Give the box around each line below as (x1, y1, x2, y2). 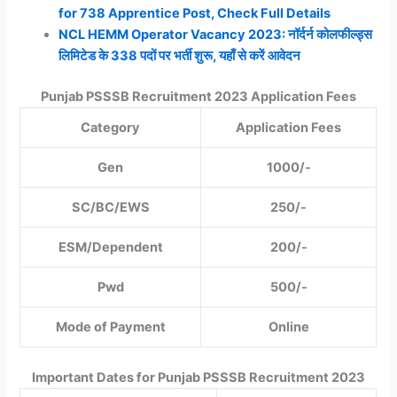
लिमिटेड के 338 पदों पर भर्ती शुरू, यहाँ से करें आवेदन (58, 48, 301, 65)
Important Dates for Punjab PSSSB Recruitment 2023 (32, 369, 365, 385)
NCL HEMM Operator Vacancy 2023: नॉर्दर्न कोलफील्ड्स (58, 27, 373, 43)
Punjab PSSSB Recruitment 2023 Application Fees (41, 88, 356, 105)
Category (81, 119, 141, 136)
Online (268, 318, 309, 335)
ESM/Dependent (58, 238, 163, 255)
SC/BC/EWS (71, 198, 150, 215)
